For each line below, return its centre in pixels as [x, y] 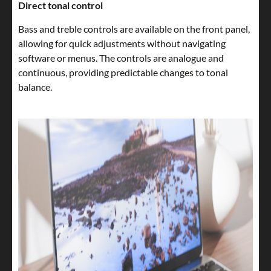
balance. [35, 87]
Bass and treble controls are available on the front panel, [134, 29]
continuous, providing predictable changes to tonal [123, 73]
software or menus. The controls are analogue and [121, 58]
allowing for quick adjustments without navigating [122, 44]
